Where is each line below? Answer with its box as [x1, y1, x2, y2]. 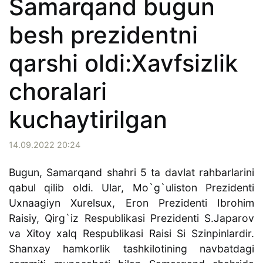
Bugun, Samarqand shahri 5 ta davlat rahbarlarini [9, 166, 254, 179]
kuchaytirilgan [9, 105, 167, 134]
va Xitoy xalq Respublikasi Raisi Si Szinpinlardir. [9, 227, 254, 240]
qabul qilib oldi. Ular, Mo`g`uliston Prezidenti [9, 181, 254, 194]
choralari [9, 77, 107, 106]
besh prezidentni [9, 21, 198, 50]
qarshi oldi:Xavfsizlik [9, 49, 238, 78]
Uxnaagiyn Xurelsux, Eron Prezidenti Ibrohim [9, 197, 254, 210]
